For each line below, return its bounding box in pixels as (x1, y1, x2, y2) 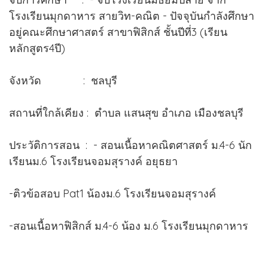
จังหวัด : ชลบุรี (9, 73, 165, 87)
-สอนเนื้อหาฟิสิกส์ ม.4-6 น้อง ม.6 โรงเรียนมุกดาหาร (9, 218, 248, 233)
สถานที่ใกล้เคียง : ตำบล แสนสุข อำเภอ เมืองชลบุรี (9, 105, 243, 120)
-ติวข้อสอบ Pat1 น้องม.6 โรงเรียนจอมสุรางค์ (9, 186, 216, 200)
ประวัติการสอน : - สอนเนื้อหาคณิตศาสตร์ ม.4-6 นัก (9, 138, 252, 152)
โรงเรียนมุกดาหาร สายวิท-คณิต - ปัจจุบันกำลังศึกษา (9, 8, 254, 23)
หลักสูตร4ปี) (9, 41, 65, 55)
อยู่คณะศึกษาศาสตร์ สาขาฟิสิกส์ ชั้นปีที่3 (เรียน (9, 25, 227, 39)
